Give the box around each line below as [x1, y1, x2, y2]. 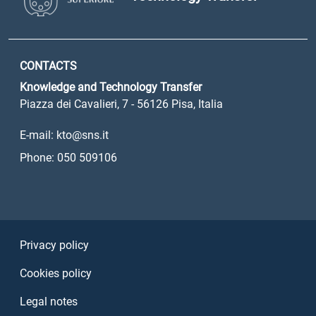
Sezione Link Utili [8, 219, 157, 242]
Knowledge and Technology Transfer [20, 80, 202, 94]
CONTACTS [20, 59, 77, 73]
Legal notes [20, 295, 78, 308]
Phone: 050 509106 [20, 151, 117, 164]
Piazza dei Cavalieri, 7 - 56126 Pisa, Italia [20, 97, 223, 111]
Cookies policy [20, 267, 92, 280]
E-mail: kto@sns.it [20, 128, 109, 142]
